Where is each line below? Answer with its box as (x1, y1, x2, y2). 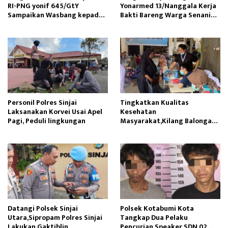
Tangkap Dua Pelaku (120, 212, 188, 224)
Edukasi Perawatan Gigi (120, 124, 199, 136)
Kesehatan (120, 106, 156, 118)
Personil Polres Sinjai (8, 97, 77, 109)
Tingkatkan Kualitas (120, 97, 189, 109)
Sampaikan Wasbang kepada (8, 9, 103, 21)
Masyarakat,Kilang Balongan (120, 115, 216, 127)
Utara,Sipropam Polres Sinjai (8, 212, 102, 224)
